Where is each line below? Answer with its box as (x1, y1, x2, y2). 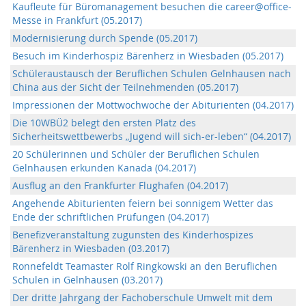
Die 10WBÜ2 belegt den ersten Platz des (12, 116, 196, 129)
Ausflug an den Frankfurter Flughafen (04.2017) (12, 179, 228, 192)
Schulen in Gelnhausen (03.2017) (12, 273, 163, 286)
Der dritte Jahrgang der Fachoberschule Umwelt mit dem (12, 291, 273, 304)
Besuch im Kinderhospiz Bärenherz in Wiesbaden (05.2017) (12, 49, 283, 62)
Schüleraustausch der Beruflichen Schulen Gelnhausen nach (12, 67, 291, 80)
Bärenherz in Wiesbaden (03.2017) (12, 242, 169, 255)
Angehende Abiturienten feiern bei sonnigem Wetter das (12, 197, 273, 210)
